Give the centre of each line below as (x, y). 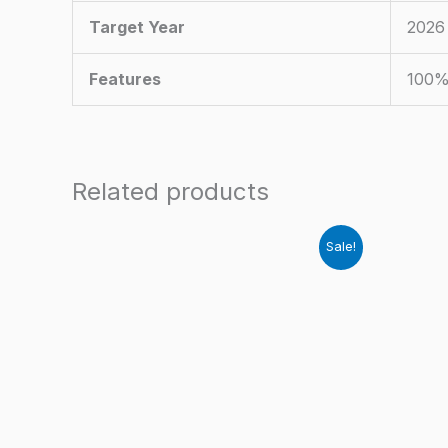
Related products (170, 192)
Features (125, 79)
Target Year (137, 27)
